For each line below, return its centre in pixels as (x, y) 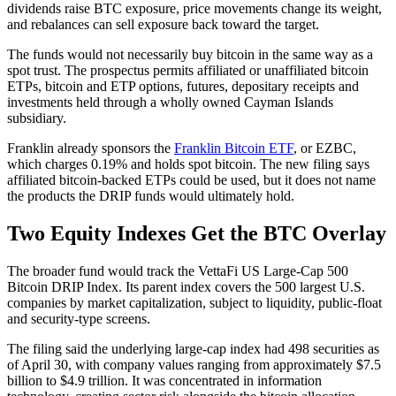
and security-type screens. (79, 319)
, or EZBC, (325, 148)
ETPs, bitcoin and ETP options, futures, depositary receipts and (183, 87)
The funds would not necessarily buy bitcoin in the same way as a (190, 55)
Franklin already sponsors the (91, 148)
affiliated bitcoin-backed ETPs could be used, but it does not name (191, 180)
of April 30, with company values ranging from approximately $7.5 (194, 365)
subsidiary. (37, 118)
